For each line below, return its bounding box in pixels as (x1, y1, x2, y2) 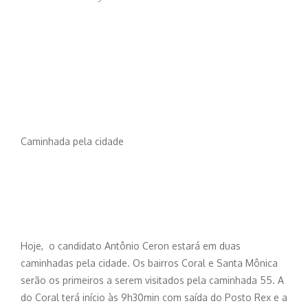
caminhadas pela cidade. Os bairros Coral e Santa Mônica (21, 256, 278, 269)
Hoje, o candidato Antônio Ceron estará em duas (21, 239, 241, 252)
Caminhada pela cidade (21, 135, 124, 148)
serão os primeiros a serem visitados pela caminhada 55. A (21, 274, 284, 286)
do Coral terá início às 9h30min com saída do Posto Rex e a (21, 291, 287, 303)
